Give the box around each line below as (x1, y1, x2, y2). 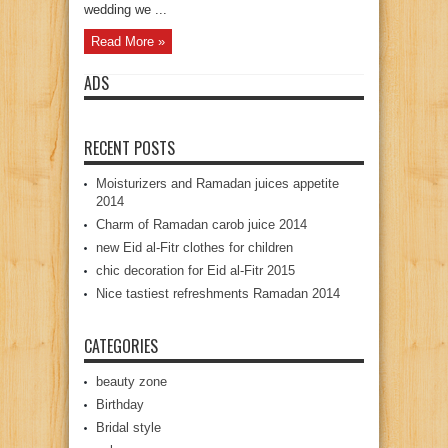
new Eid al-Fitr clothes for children (96, 240, 293, 256)
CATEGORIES (84, 334, 158, 359)
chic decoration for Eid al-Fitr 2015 (96, 263, 295, 279)
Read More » (91, 34, 165, 50)
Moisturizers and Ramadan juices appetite (96, 176, 339, 192)
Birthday (96, 397, 144, 413)
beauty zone (96, 374, 167, 390)
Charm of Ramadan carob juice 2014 (96, 217, 307, 233)
